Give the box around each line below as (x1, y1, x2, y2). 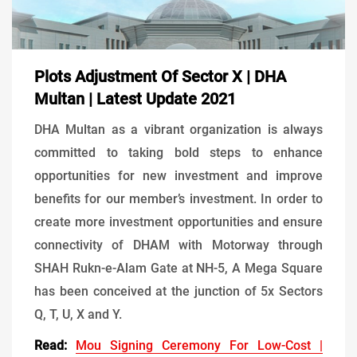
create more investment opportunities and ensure (34, 214, 323, 229)
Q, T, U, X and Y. (34, 307, 122, 322)
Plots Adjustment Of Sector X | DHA (34, 67, 286, 86)
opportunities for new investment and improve (34, 168, 323, 183)
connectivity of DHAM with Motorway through (34, 237, 323, 253)
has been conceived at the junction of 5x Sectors (34, 284, 323, 299)
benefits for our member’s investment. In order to (34, 191, 323, 206)
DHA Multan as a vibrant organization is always (34, 122, 323, 137)
